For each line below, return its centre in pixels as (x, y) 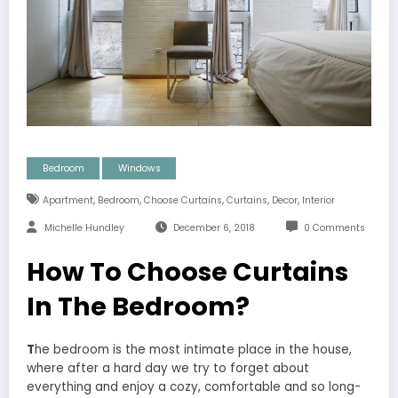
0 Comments (334, 228)
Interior (318, 201)
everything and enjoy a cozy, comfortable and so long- (194, 387)
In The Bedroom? (138, 307)
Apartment (68, 201)
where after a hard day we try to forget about (168, 369)
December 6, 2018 (214, 228)
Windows (139, 169)
